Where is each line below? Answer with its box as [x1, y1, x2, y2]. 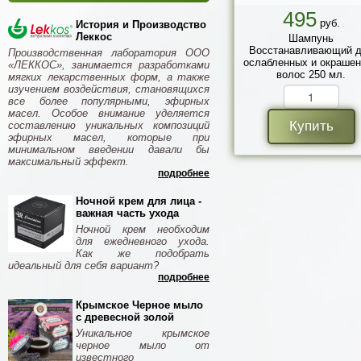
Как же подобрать [76, 247, 210, 259]
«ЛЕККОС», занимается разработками [8, 59, 210, 71]
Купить [288, 118, 334, 135]
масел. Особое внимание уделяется [8, 107, 210, 119]
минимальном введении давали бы [8, 143, 210, 156]
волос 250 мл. [276, 68, 346, 81]
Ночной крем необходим [76, 223, 210, 235]
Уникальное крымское [76, 327, 210, 339]
